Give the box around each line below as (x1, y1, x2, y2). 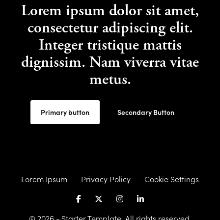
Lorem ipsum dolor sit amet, (21, 1, 199, 21)
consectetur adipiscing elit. (27, 18, 193, 38)
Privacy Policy (81, 173, 131, 184)
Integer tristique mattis (38, 35, 182, 55)
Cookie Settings (144, 173, 199, 184)
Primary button (41, 107, 89, 117)
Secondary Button (117, 107, 174, 117)
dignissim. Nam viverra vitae (21, 53, 199, 72)
